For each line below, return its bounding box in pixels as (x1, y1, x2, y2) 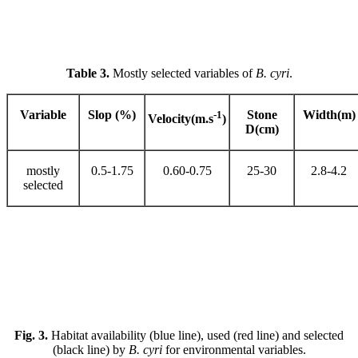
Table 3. (66, 66, 109, 81)
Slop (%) (88, 108, 136, 122)
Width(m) (302, 108, 356, 122)
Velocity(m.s (148, 111, 213, 125)
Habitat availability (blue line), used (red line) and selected (48, 328, 344, 343)
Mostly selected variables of (109, 66, 256, 81)
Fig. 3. (14, 328, 48, 343)
